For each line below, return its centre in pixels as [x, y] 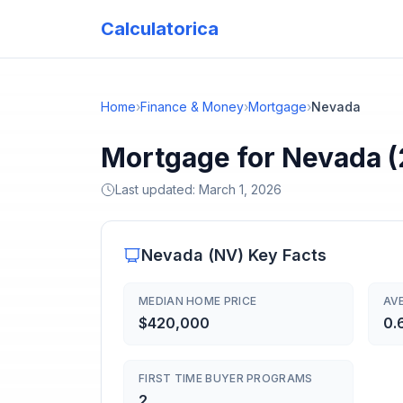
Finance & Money [192, 107]
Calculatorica [160, 29]
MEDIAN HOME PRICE [198, 301]
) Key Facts [282, 255]
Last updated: [157, 189]
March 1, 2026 [240, 189]
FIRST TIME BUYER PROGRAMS [226, 378]
